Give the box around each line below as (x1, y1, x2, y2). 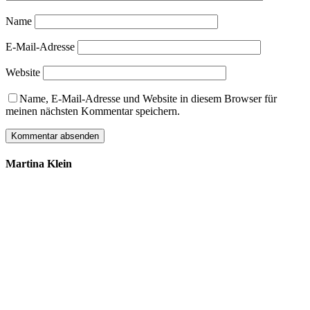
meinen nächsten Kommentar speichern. (6, 105, 180, 118)
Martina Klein (6, 158, 72, 170)
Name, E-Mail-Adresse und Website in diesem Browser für (19, 93, 277, 105)
